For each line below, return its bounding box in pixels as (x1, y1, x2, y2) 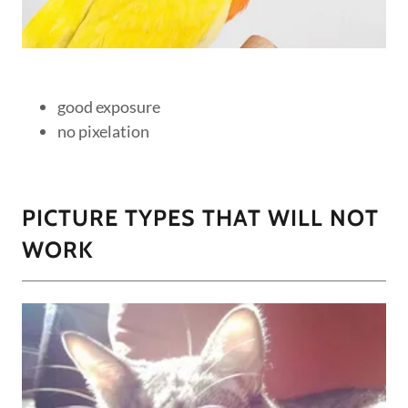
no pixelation (57, 120, 150, 141)
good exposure (57, 96, 161, 117)
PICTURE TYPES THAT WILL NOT (22, 203, 379, 231)
